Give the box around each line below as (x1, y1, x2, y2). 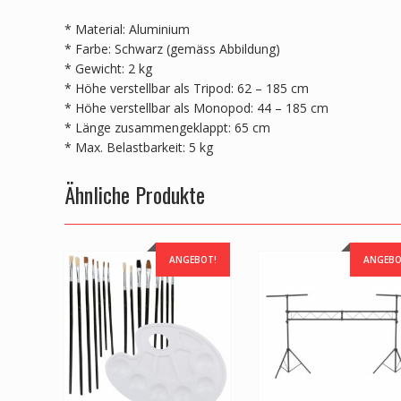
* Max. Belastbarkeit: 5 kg (64, 138, 213, 156)
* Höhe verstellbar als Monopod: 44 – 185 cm (64, 98, 328, 116)
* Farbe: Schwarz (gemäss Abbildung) (64, 39, 280, 57)
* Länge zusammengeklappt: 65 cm (64, 118, 270, 136)
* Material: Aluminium (64, 20, 190, 38)
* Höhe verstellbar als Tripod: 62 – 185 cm (64, 79, 309, 97)
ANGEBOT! (169, 252, 218, 266)
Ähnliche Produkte (64, 177, 205, 210)
